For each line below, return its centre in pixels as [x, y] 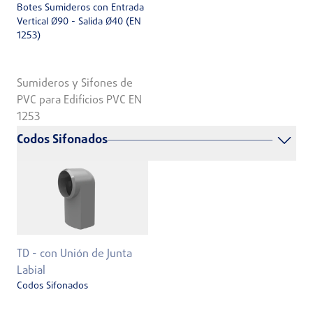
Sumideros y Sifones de [75, 84]
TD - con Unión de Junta [74, 255]
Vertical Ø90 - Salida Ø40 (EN [79, 22]
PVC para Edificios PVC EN [79, 101]
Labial [31, 271]
